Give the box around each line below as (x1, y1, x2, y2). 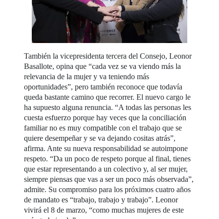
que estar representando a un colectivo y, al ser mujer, (24, 164, 188, 173)
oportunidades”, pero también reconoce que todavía (24, 82, 183, 91)
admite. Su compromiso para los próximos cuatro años (24, 185, 191, 194)
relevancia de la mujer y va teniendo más (24, 72, 150, 81)
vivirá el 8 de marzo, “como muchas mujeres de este (24, 205, 184, 214)
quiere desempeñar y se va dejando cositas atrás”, (24, 133, 176, 142)
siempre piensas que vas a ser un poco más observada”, (24, 175, 194, 183)
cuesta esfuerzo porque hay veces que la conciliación (24, 113, 187, 122)
